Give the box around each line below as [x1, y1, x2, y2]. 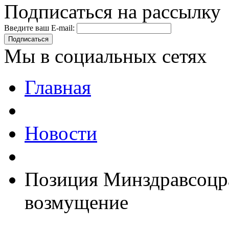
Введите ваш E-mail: [4, 24, 75, 33]
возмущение [25, 191, 128, 214]
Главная [25, 76, 91, 99]
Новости [25, 122, 97, 145]
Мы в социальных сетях [4, 45, 207, 67]
